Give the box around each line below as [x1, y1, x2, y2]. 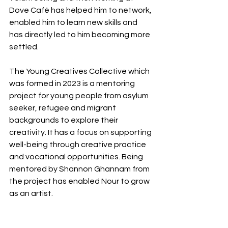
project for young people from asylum [9, 92, 150, 100]
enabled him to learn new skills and [9, 18, 139, 27]
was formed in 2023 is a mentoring [9, 79, 136, 88]
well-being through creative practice [9, 140, 148, 149]
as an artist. [9, 189, 53, 198]
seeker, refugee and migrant [9, 104, 118, 112]
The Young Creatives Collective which [9, 67, 151, 76]
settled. [9, 43, 39, 51]
